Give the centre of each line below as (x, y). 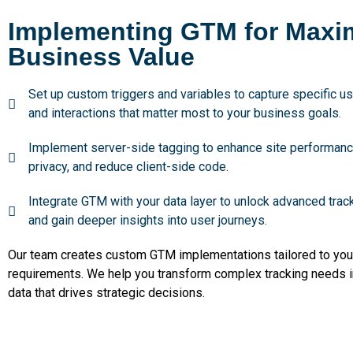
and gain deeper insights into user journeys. (148, 221)
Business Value (101, 57)
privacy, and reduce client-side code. (129, 167)
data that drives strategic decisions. (106, 293)
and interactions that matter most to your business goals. (185, 113)
